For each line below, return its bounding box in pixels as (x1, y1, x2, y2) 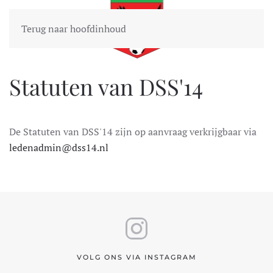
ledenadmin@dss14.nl (9, 141, 108, 154)
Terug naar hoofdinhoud (21, 22, 126, 35)
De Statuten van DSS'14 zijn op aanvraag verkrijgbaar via (9, 125, 257, 138)
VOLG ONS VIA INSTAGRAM (76, 253, 197, 261)
